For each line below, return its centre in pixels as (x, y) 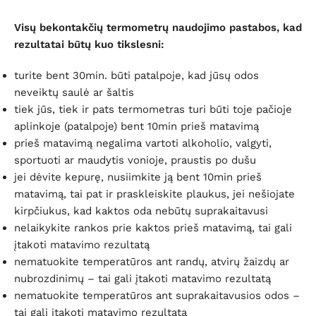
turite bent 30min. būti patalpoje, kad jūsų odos (136, 76)
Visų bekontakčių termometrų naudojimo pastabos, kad (158, 28)
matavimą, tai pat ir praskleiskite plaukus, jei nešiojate (154, 194)
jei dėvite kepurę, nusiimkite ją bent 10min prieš (138, 177)
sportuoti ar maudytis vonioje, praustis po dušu (135, 160)
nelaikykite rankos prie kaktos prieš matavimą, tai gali (153, 228)
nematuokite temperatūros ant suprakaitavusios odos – (157, 296)
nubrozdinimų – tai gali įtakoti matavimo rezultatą (142, 279)
